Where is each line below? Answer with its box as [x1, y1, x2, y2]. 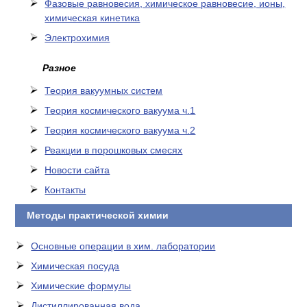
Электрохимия [45, 32, 110, 43]
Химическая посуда [31, 260, 120, 271]
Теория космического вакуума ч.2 [45, 125, 196, 136]
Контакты [45, 184, 86, 195]
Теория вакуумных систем [45, 85, 163, 96]
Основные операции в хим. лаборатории [31, 241, 216, 251]
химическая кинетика [45, 12, 140, 23]
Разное [42, 62, 77, 73]
